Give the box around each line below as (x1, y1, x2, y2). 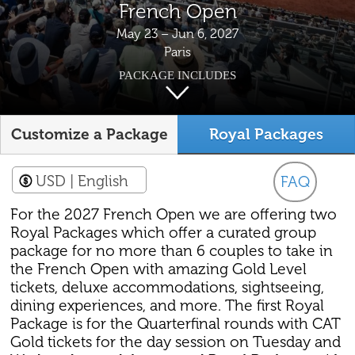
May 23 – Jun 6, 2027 (116, 25, 239, 41)
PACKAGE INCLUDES (119, 67, 236, 82)
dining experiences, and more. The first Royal (10, 296, 325, 315)
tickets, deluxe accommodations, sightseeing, (10, 278, 325, 297)
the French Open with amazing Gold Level (10, 260, 307, 279)
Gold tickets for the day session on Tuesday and (10, 333, 342, 352)
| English (70, 172, 128, 191)
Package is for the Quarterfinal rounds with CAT (10, 315, 342, 334)
